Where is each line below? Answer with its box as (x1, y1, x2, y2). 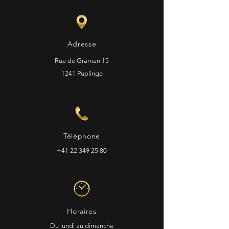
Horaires (67, 207, 97, 216)
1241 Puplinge (61, 70, 103, 77)
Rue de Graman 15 (55, 57, 109, 64)
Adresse (67, 39, 97, 49)
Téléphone (63, 131, 101, 141)
